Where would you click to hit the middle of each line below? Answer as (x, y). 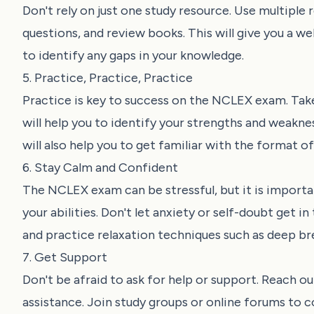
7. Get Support (65, 257)
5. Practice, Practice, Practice (108, 77)
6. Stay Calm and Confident (100, 167)
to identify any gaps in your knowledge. (133, 55)
